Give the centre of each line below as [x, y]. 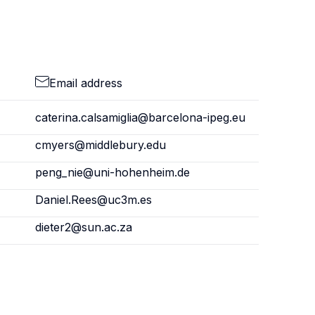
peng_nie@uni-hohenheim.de [112, 172]
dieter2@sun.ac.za [83, 227]
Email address [85, 83]
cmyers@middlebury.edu [100, 145]
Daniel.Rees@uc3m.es [93, 200]
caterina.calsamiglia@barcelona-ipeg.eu [140, 117]
